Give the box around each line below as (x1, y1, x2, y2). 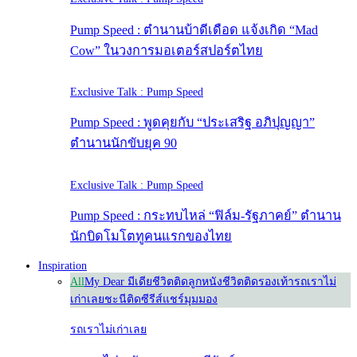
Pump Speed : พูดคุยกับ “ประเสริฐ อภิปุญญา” (70, 115, 315, 131)
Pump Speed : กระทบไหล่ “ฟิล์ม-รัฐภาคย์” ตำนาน (70, 208, 341, 224)
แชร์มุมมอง (163, 292, 218, 305)
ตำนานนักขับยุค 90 (70, 135, 177, 151)
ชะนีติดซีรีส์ (104, 292, 163, 305)
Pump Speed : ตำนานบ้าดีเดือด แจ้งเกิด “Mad (70, 22, 318, 37)
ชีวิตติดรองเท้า (222, 275, 294, 288)
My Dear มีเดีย (84, 275, 152, 288)
